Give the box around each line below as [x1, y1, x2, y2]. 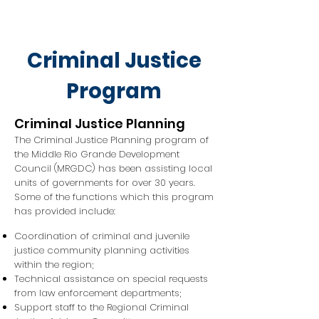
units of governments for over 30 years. [14, 176, 195, 189]
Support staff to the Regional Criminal [14, 300, 189, 314]
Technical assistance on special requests [14, 272, 208, 286]
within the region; [14, 258, 93, 271]
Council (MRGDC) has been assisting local [14, 162, 212, 175]
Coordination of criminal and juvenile [14, 229, 189, 243]
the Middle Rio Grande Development [14, 147, 179, 161]
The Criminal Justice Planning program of [14, 133, 209, 147]
